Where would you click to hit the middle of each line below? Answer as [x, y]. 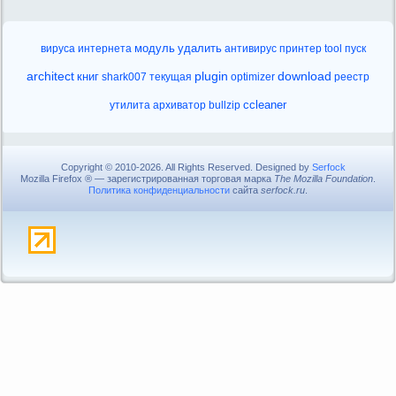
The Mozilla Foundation [324, 179]
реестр [352, 77]
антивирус [251, 49]
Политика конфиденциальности [159, 190]
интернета [105, 49]
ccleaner [265, 105]
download [305, 76]
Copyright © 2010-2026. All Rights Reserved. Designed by [187, 167]
